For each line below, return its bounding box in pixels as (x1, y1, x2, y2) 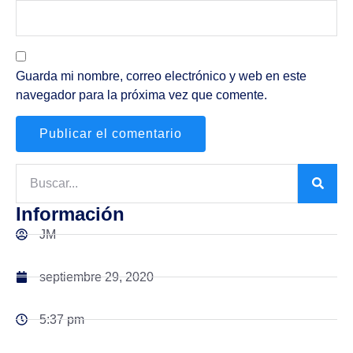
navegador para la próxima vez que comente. (16, 87, 267, 102)
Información (16, 203, 124, 225)
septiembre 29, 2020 (39, 269, 154, 284)
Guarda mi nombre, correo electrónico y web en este (16, 69, 307, 83)
